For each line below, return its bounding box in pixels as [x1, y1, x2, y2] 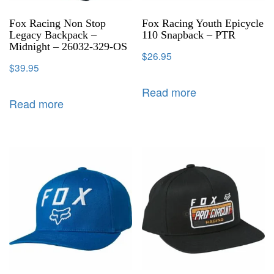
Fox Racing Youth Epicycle [142, 17, 264, 30]
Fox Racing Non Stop [9, 17, 106, 30]
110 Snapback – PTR [142, 29, 236, 42]
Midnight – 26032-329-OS [9, 40, 127, 53]
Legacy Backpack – [9, 29, 97, 42]
